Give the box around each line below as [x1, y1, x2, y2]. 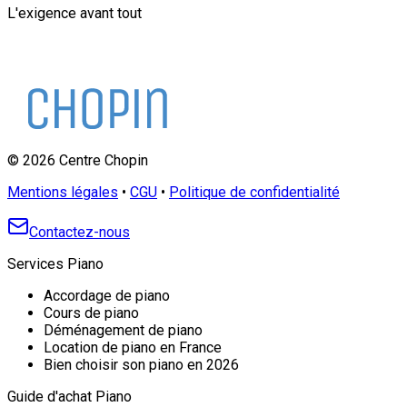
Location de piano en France [44, 338, 222, 356]
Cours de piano [44, 303, 139, 322]
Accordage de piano [44, 286, 170, 304]
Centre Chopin [55, 151, 148, 169]
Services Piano [7, 254, 104, 273]
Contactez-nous [29, 223, 130, 241]
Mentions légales [7, 183, 118, 201]
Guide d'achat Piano [7, 387, 132, 405]
